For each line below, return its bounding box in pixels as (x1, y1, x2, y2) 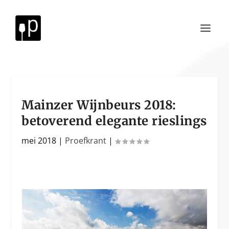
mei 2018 (21, 135, 57, 146)
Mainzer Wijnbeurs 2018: (21, 97, 176, 113)
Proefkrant (65, 135, 107, 146)
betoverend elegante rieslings (21, 113, 207, 129)
